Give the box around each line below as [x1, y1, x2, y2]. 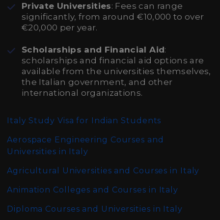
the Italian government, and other [22, 77, 173, 87]
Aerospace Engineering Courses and [7, 135, 164, 144]
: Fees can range [111, 1, 183, 11]
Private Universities [22, 1, 111, 11]
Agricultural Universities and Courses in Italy [7, 166, 200, 175]
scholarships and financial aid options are [22, 55, 204, 65]
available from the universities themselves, [22, 66, 211, 76]
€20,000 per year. [22, 23, 98, 32]
